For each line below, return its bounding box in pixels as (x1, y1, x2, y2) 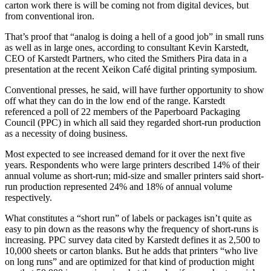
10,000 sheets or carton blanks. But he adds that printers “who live (5, 246, 258, 256)
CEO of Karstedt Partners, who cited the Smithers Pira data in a (5, 53, 247, 64)
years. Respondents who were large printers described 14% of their (5, 160, 260, 171)
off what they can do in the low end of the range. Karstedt (5, 96, 225, 106)
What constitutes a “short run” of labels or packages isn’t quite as (5, 213, 252, 224)
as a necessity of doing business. (5, 128, 128, 139)
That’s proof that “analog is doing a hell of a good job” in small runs (5, 31, 264, 42)
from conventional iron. (5, 11, 94, 22)
